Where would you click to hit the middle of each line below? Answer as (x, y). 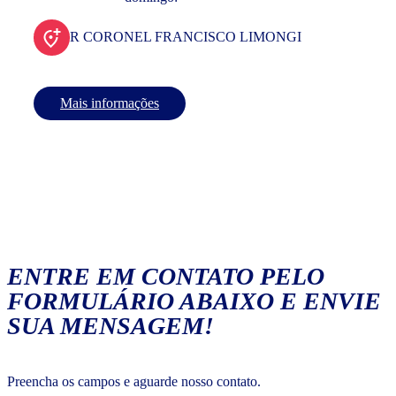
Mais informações (110, 103)
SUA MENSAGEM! (110, 326)
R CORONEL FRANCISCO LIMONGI (186, 37)
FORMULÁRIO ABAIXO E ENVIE (194, 301)
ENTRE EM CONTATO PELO (166, 277)
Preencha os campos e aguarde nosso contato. (134, 382)
